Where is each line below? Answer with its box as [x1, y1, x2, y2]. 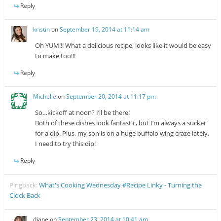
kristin [33, 25, 50, 34]
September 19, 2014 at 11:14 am [60, 25, 150, 34]
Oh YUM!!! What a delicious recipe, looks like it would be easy [35, 41, 212, 50]
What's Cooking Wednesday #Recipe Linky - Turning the [39, 180, 202, 189]
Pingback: [9, 180, 39, 189]
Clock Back [9, 190, 41, 200]
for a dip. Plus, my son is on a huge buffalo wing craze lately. [35, 129, 210, 138]
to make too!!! [35, 51, 76, 61]
